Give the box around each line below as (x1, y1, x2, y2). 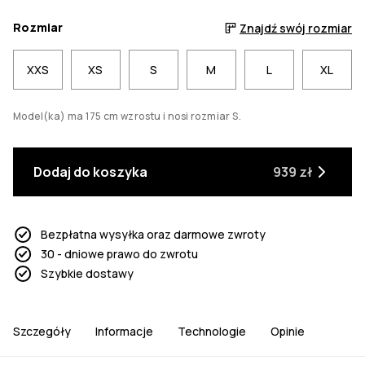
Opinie (270, 323, 305, 340)
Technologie (178, 323, 246, 340)
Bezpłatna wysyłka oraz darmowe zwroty (41, 226, 266, 243)
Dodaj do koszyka (33, 162, 147, 181)
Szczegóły (13, 323, 71, 340)
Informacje (95, 323, 153, 340)
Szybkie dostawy (41, 266, 134, 282)
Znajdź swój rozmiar (240, 20, 352, 36)
